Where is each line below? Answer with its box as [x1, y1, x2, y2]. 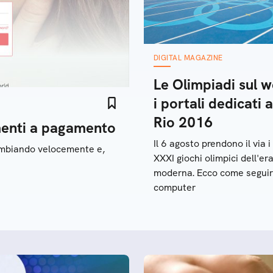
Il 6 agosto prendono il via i [154, 137, 271, 150]
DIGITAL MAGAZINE [154, 53, 223, 63]
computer [154, 181, 196, 194]
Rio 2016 [154, 113, 213, 132]
